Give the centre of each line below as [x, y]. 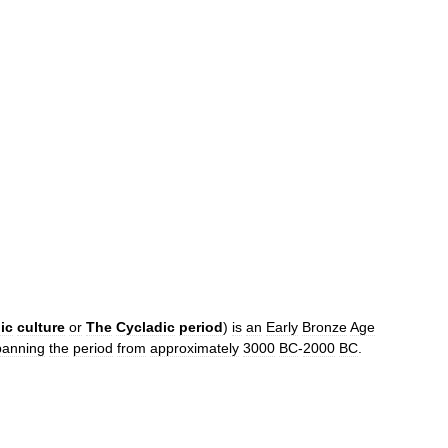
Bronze [324, 327]
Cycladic [145, 327]
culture [41, 327]
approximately [194, 348]
